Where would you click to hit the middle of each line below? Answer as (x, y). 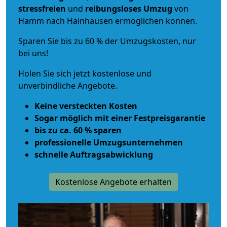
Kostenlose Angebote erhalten (113, 182)
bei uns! (33, 53)
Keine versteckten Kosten (86, 106)
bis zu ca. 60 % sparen (78, 130)
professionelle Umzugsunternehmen (109, 142)
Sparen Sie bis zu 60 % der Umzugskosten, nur (107, 41)
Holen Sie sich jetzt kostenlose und (85, 73)
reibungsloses (113, 8)
